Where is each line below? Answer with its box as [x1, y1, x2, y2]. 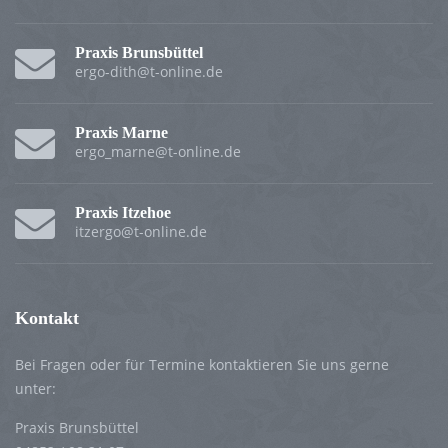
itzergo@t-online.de [75, 222, 207, 242]
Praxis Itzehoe [75, 204, 171, 222]
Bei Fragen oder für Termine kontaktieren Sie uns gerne [15, 355, 389, 375]
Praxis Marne [75, 124, 168, 142]
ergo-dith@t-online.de [75, 62, 223, 82]
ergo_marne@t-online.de [75, 142, 241, 162]
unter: [15, 379, 56, 399]
